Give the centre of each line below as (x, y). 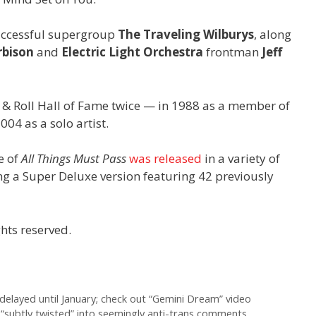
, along (273, 35)
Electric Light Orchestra (132, 52)
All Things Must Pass (74, 159)
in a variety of (241, 159)
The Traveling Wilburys (186, 35)
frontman (232, 52)
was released (165, 159)
